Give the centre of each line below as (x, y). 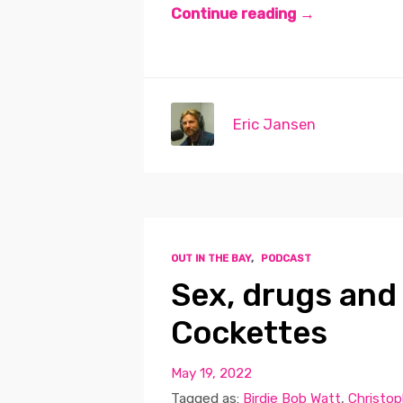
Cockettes (249, 332)
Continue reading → (242, 14)
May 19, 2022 (211, 373)
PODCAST (286, 258)
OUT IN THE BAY (210, 258)
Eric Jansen (275, 124)
